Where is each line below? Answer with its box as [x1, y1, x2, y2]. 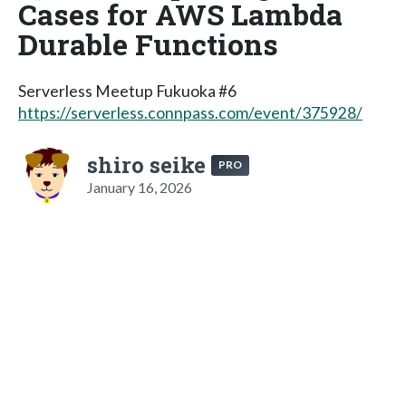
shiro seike [87, 150, 206, 179]
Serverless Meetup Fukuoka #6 [18, 81, 237, 101]
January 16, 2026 [87, 178, 192, 196]
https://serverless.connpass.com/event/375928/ [18, 102, 362, 122]
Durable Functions [18, 24, 278, 63]
